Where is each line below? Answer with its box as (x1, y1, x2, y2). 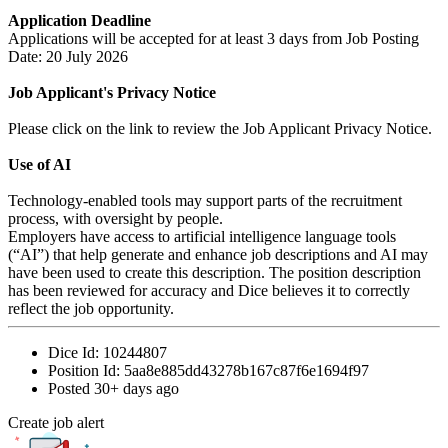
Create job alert (8, 414, 104, 432)
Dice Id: (48, 344, 103, 362)
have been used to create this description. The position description (8, 264, 421, 282)
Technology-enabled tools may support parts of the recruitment (8, 192, 402, 210)
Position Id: (48, 362, 124, 380)
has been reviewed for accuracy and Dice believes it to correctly (8, 282, 410, 300)
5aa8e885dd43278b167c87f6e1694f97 (124, 362, 369, 380)
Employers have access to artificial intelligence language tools (8, 228, 396, 246)
